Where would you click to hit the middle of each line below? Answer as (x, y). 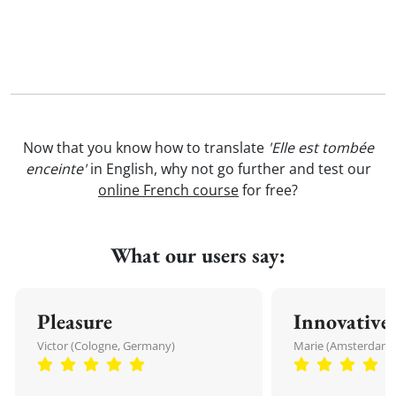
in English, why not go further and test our (228, 169)
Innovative (342, 321)
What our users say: (198, 255)
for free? (268, 190)
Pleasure (75, 321)
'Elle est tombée (320, 148)
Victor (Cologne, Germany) (106, 346)
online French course (168, 190)
